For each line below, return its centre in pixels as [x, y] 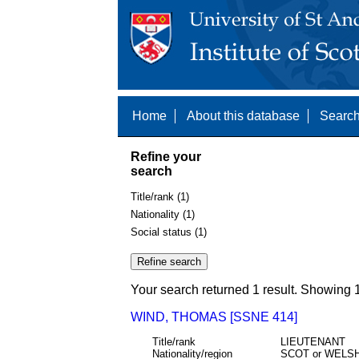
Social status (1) [169, 232]
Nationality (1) [163, 214]
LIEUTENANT [313, 341]
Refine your [166, 156]
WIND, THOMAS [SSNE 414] [214, 317]
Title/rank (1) [160, 197]
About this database [243, 116]
